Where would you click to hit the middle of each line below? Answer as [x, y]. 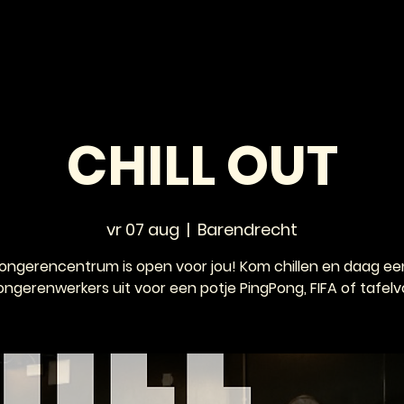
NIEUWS [147, 41]
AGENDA [225, 41]
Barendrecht [248, 230]
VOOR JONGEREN [331, 41]
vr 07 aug [143, 230]
